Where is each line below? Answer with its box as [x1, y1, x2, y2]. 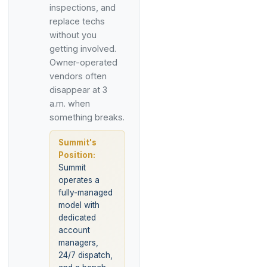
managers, [58, 238, 98, 247]
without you [49, 30, 97, 40]
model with [58, 200, 100, 210]
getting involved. [49, 44, 116, 54]
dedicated [58, 213, 96, 222]
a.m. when [49, 98, 90, 108]
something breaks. [49, 112, 125, 122]
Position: [58, 150, 95, 160]
